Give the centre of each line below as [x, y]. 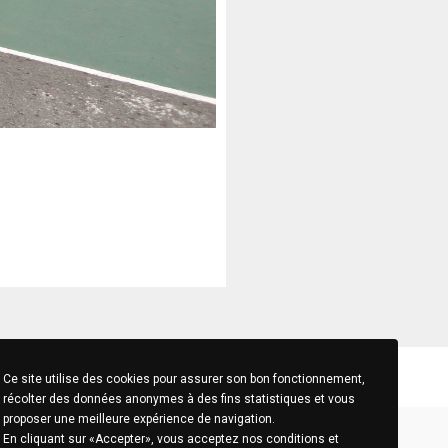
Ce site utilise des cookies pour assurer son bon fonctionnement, [184, 379]
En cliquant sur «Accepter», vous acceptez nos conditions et [171, 439]
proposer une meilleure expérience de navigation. [139, 419]
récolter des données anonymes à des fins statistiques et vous [179, 399]
